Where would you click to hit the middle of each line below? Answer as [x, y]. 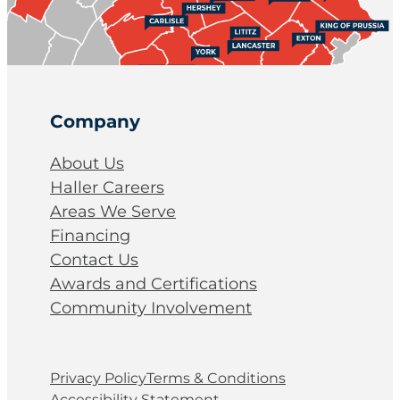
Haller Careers [107, 188]
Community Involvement [151, 308]
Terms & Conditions [216, 378]
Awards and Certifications [154, 284]
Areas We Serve [113, 212]
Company [95, 122]
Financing [90, 236]
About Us [87, 164]
